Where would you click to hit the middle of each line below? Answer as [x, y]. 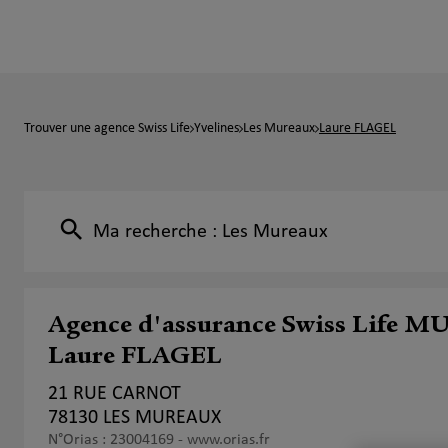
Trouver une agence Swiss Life [107, 128]
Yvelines [216, 128]
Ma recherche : [157, 231]
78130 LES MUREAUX [134, 418]
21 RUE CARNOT [114, 394]
